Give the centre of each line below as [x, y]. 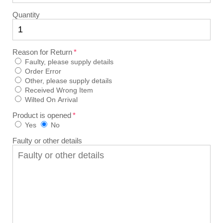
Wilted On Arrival [51, 100]
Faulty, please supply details [69, 62]
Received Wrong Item [59, 90]
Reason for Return [42, 52]
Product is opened [42, 115]
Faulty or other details [47, 141]
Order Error [43, 71]
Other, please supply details [68, 81]
